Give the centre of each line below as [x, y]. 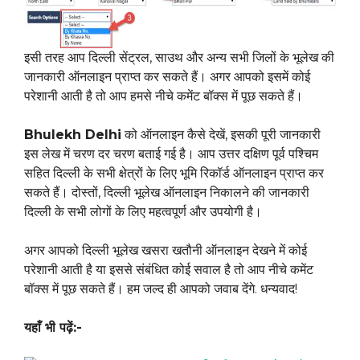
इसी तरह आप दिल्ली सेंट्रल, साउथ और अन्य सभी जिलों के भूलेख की [179, 58]
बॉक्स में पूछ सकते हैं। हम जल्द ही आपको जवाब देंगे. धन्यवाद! [161, 289]
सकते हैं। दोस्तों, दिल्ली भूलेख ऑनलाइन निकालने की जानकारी [167, 193]
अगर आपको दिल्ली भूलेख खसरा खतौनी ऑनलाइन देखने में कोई [166, 251]
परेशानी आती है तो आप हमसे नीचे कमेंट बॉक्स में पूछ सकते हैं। [164, 96]
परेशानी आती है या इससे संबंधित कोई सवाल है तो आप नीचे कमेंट [169, 270]
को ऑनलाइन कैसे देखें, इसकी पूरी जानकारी [221, 135]
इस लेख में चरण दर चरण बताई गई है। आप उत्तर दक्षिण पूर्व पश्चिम [171, 154]
